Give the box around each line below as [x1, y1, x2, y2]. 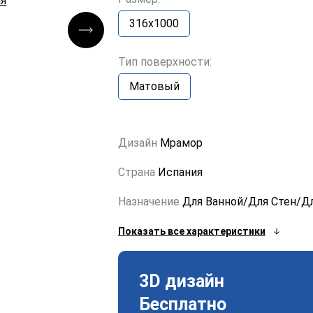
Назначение [117, 195, 182, 208]
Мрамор [159, 136, 203, 150]
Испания [157, 166, 203, 179]
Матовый [129, 80, 180, 93]
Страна [117, 166, 158, 179]
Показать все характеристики [117, 226, 265, 237]
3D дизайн [138, 271, 224, 291]
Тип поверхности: [117, 55, 212, 68]
